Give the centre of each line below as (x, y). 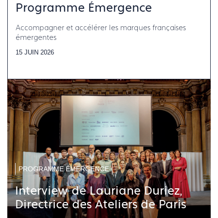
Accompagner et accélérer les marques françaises (101, 28)
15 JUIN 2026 (35, 53)
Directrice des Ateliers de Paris (100, 205)
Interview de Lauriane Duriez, (99, 191)
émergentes (36, 37)
